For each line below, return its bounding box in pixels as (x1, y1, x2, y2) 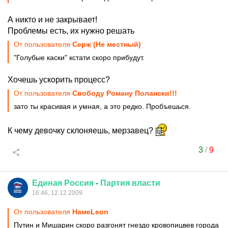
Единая (32, 179, 62, 187)
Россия (64, 179, 94, 187)
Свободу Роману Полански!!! (72, 89, 177, 97)
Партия (100, 179, 130, 187)
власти (132, 179, 160, 187)
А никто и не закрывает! (8, 15, 97, 24)
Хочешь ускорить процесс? (8, 75, 110, 84)
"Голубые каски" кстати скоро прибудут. (14, 53, 145, 62)
